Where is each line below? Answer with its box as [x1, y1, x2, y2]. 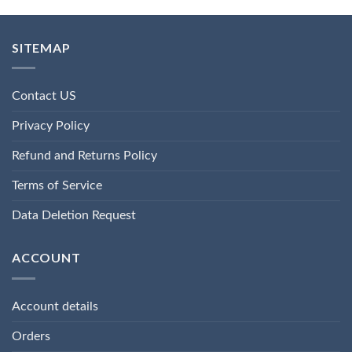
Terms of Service [12, 179, 102, 192]
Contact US [12, 90, 76, 103]
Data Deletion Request [12, 209, 136, 222]
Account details [12, 299, 98, 313]
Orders [12, 329, 50, 343]
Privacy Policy [12, 119, 90, 133]
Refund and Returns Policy [12, 149, 157, 163]
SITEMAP [12, 39, 71, 55]
